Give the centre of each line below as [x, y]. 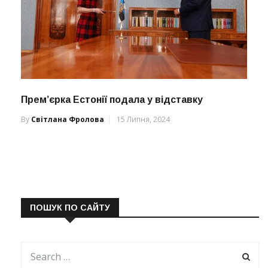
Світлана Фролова [68, 119]
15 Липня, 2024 [143, 119]
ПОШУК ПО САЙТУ [70, 207]
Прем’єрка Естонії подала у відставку [112, 99]
